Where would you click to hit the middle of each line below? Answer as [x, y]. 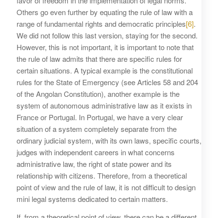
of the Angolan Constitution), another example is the [98, 93]
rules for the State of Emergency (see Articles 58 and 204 [107, 82]
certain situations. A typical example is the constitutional [104, 70]
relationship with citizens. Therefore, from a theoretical [101, 175]
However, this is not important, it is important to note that [105, 47]
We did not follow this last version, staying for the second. [107, 35]
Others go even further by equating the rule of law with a [104, 12]
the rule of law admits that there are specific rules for [99, 58]
